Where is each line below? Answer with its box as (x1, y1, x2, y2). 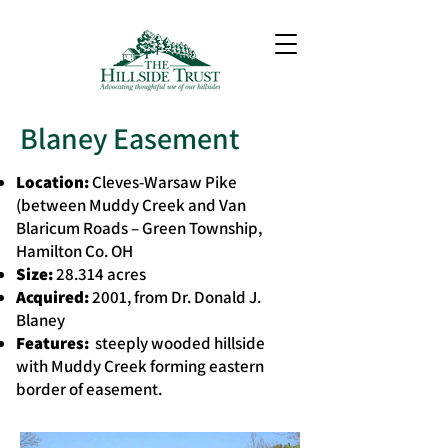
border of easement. (16, 378, 162, 400)
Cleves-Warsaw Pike (92, 171, 237, 193)
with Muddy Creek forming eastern (16, 355, 264, 377)
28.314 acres (56, 263, 146, 285)
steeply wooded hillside (92, 332, 265, 354)
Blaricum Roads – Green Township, (16, 217, 262, 239)
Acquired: (16, 286, 92, 308)
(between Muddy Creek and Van (16, 194, 246, 216)
